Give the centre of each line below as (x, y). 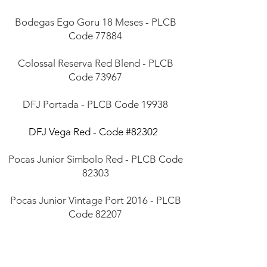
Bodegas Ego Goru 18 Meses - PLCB (95, 22)
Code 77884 (95, 36)
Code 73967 (95, 77)
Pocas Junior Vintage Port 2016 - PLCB (95, 200)
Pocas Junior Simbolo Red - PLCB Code (95, 159)
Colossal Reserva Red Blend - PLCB (95, 63)
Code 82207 (95, 214)
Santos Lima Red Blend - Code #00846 (95, 241)
